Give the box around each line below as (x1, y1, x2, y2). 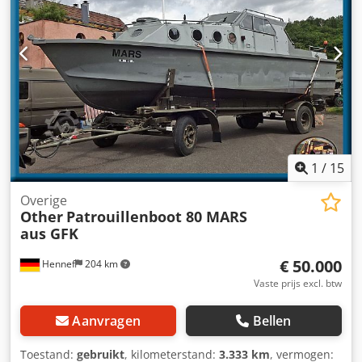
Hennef (40, 257, 75, 271)
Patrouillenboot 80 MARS (66, 207, 247, 226)
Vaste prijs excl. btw (254, 276, 342, 290)
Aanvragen (72, 312, 141, 330)
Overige (20, 192, 67, 209)
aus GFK (20, 224, 78, 243)
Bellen (252, 312, 292, 330)
